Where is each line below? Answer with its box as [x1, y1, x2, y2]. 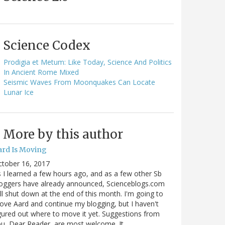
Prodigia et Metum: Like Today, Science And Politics [4, 57, 172, 67]
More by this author [3, 126, 123, 142]
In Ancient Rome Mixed [4, 67, 79, 77]
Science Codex [3, 37, 90, 53]
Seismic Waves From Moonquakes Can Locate [4, 77, 155, 87]
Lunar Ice [4, 87, 34, 97]
